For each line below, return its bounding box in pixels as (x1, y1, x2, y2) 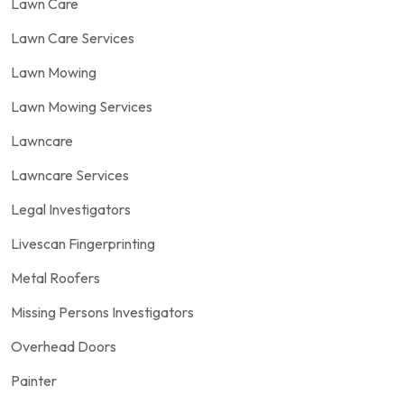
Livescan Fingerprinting (11, 234, 155, 252)
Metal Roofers (11, 268, 100, 287)
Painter (11, 371, 57, 390)
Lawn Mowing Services (11, 96, 152, 115)
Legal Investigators (11, 199, 131, 218)
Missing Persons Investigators (11, 302, 194, 321)
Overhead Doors (11, 336, 116, 355)
